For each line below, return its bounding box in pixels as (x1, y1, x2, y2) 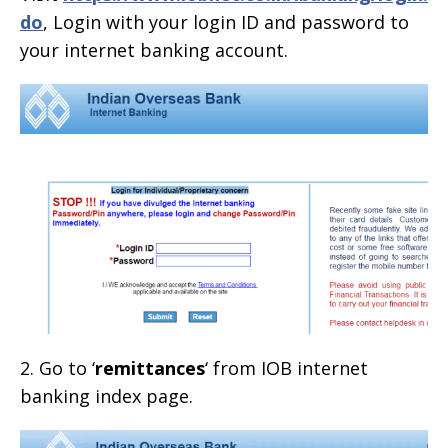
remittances (95, 355, 205, 380)
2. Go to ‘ (20, 355, 95, 380)
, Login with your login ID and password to (43, 9, 409, 34)
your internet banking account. (20, 37, 288, 62)
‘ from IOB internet (205, 355, 368, 380)
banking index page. (20, 383, 193, 408)
